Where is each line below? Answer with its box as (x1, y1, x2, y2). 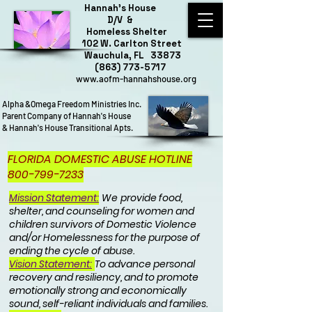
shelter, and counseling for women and (9, 204, 194, 218)
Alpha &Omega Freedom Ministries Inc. (2, 99, 143, 109)
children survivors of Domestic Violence (9, 217, 196, 231)
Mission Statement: (9, 191, 99, 205)
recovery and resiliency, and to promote (9, 270, 198, 284)
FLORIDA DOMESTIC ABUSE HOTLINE (8, 151, 192, 167)
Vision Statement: (9, 257, 92, 271)
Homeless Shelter (34, 26, 167, 38)
